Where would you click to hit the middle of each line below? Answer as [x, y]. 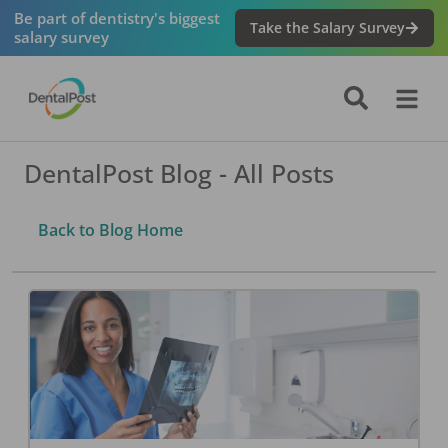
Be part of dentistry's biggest [116, 17]
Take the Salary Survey [328, 28]
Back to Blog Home [110, 229]
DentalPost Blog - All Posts [179, 173]
